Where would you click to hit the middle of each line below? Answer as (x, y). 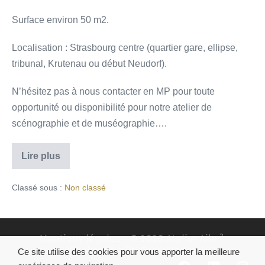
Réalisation (97, 251)
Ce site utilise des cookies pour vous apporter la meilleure (129, 252)
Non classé (85, 188)
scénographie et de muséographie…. (89, 124)
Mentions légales (80, 239)
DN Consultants (160, 251)
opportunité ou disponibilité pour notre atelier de (112, 108)
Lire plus (41, 156)
